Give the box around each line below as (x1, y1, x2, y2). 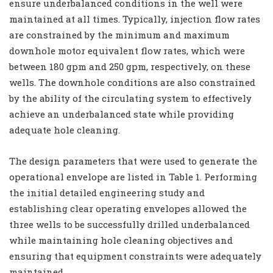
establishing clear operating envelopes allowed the (9, 202, 247, 214)
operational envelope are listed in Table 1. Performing (9, 170, 257, 183)
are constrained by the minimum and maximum (9, 28, 230, 41)
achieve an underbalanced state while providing (9, 107, 234, 120)
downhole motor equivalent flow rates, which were (9, 44, 245, 57)
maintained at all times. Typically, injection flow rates (9, 12, 260, 25)
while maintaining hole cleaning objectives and (9, 233, 233, 246)
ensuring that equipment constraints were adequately (9, 249, 261, 262)
